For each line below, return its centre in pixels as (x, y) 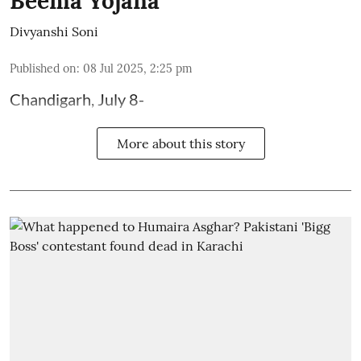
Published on (43, 69)
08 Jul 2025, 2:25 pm (138, 69)
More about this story (180, 144)
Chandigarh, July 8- (77, 100)
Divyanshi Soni (54, 32)
